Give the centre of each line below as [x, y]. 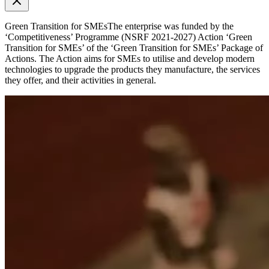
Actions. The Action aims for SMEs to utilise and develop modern [130, 59]
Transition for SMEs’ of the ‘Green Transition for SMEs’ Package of [134, 48]
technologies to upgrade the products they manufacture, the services [132, 69]
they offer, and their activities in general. [80, 80]
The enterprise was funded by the [171, 26]
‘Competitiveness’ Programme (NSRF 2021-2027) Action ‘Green [128, 37]
